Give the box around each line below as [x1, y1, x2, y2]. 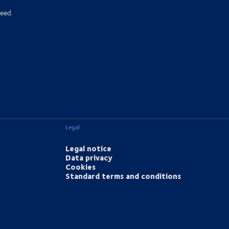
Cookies [65, 161, 96, 173]
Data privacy [65, 151, 113, 164]
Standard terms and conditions [65, 170, 181, 182]
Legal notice [65, 142, 112, 155]
